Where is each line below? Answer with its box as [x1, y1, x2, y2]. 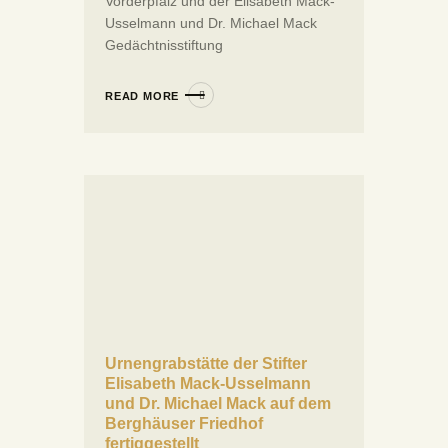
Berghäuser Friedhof [105, 414, 263, 432]
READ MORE [105, 90, 180, 103]
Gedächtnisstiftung [105, 37, 223, 54]
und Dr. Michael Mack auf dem [105, 394, 331, 412]
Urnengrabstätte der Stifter [105, 354, 307, 372]
